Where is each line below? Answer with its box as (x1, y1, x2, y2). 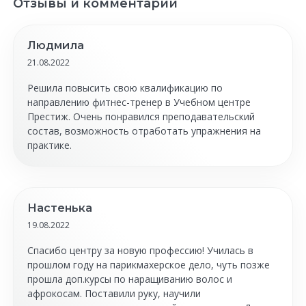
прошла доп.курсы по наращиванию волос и (27, 273, 232, 286)
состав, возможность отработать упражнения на (27, 124, 261, 137)
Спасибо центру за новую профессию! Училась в (27, 244, 253, 257)
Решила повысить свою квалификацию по (27, 81, 223, 94)
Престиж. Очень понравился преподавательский (27, 110, 255, 123)
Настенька (27, 201, 92, 214)
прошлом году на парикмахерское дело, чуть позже (27, 258, 270, 271)
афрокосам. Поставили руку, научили (27, 287, 201, 300)
